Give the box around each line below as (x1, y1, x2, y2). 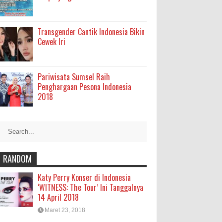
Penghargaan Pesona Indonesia (38, 81, 131, 93)
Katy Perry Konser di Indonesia (38, 171, 131, 183)
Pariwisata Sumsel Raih (38, 71, 110, 83)
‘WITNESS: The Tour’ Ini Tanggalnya (38, 181, 143, 193)
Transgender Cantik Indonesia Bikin (38, 26, 145, 38)
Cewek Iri (38, 36, 65, 48)
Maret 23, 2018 (45, 207, 85, 214)
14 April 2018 (38, 191, 79, 203)
